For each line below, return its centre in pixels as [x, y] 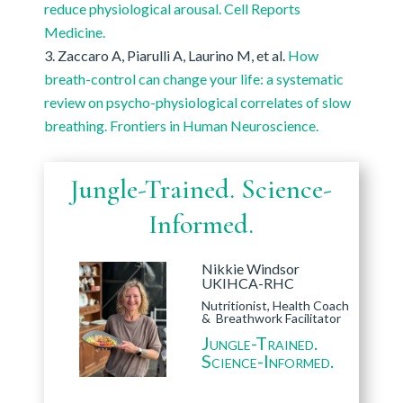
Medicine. [74, 32]
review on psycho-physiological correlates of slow [197, 103]
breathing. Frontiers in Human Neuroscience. [181, 126]
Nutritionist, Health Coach [275, 306]
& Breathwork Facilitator [271, 318]
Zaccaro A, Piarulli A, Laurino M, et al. [172, 56]
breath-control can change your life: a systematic [193, 79]
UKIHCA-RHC [247, 283]
